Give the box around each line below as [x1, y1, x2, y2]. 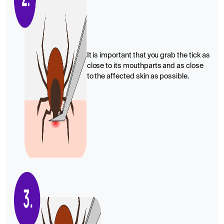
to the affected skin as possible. [86, 72, 189, 80]
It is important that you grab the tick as [86, 51, 210, 59]
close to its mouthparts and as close [86, 62, 203, 69]
